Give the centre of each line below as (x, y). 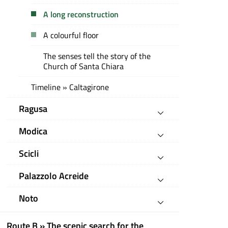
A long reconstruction (81, 14)
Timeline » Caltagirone (70, 87)
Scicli (29, 153)
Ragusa (33, 109)
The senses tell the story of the (97, 56)
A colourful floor (71, 35)
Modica (33, 131)
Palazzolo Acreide (54, 176)
